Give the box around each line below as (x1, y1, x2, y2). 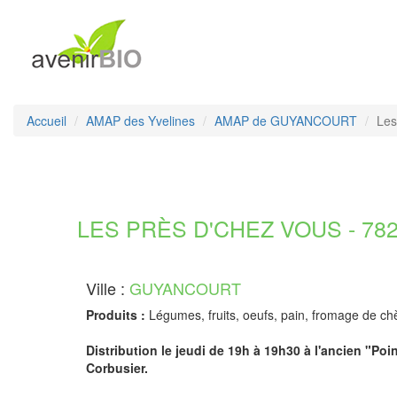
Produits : (86, 306, 145, 323)
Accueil (27, 112, 66, 129)
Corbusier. (86, 359, 148, 377)
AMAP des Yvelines (86, 112, 195, 129)
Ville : (86, 276, 129, 300)
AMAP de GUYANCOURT (214, 112, 357, 129)
